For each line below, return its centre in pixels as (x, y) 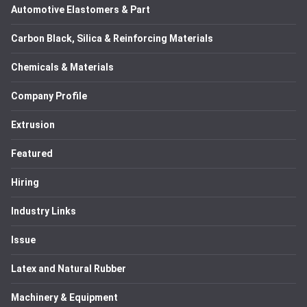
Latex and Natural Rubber (69, 269)
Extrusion (33, 125)
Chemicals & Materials (62, 67)
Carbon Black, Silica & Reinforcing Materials (112, 38)
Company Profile (49, 96)
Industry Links (44, 211)
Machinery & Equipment (64, 297)
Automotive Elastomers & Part (81, 10)
